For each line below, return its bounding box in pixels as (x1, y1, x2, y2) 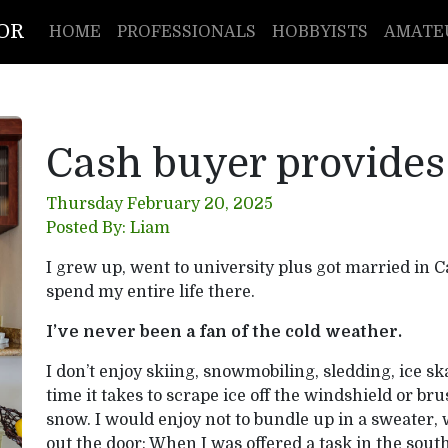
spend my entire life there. (46, 283, 255, 301)
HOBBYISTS (272, 23, 368, 41)
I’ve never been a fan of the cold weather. (46, 323, 402, 341)
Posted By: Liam (46, 219, 170, 237)
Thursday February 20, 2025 (46, 195, 273, 213)
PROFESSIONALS (117, 23, 256, 41)
